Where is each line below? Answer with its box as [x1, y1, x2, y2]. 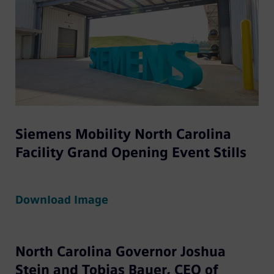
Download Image [15, 193, 108, 207]
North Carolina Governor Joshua [15, 243, 226, 261]
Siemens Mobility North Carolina [15, 126, 231, 143]
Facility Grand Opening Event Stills [15, 144, 246, 161]
